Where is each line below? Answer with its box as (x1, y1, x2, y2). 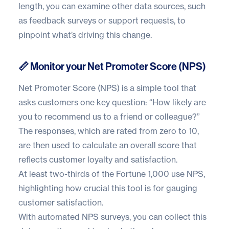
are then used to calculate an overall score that (18, 140, 197, 151)
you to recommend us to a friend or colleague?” (18, 111, 200, 122)
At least (18, 169, 50, 179)
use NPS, (169, 169, 205, 179)
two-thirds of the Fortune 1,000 (50, 169, 169, 179)
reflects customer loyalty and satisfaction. (18, 154, 177, 165)
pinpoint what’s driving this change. (18, 30, 152, 40)
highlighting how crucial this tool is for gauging (18, 183, 197, 194)
